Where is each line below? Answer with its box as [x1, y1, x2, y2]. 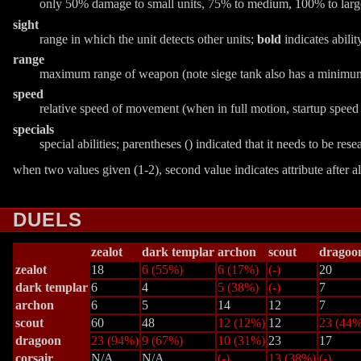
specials [13, 122, 54, 136]
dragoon [15, 334, 61, 347]
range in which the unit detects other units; [39, 31, 257, 46]
